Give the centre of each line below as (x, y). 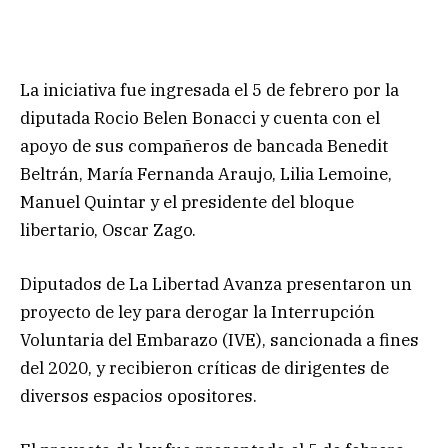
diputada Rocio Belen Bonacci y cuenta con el (200, 117)
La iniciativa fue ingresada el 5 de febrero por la (209, 89)
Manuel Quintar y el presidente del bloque (187, 201)
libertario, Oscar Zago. (108, 229)
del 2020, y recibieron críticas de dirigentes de (204, 367)
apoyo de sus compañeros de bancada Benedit (204, 145)
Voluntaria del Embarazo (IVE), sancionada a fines (219, 339)
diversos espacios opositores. (138, 395)
